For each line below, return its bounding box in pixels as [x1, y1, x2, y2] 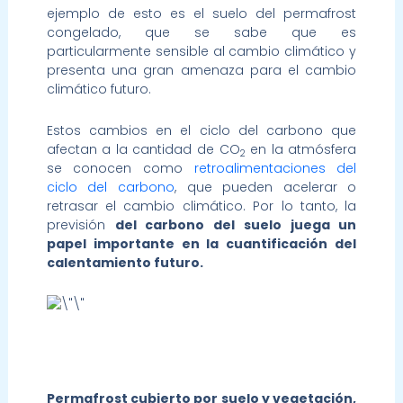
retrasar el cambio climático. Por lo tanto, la [46, 196, 357, 215]
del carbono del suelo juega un [114, 215, 357, 234]
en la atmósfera [245, 139, 357, 158]
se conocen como [46, 158, 194, 177]
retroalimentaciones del [193, 158, 357, 177]
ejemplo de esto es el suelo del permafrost [46, 4, 357, 23]
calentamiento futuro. [46, 253, 203, 272]
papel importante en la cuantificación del [46, 234, 357, 253]
